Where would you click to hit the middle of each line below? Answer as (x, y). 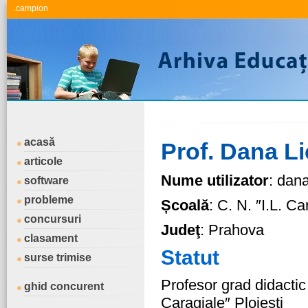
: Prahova (232, 230)
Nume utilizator (215, 180)
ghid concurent (64, 286)
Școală (185, 205)
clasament (51, 238)
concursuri (53, 219)
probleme (49, 200)
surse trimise (58, 257)
